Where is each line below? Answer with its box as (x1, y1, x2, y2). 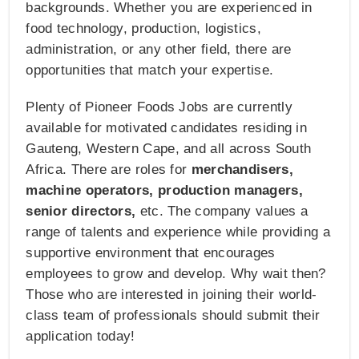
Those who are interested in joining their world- (26, 287, 317, 303)
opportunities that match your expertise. (26, 63, 274, 79)
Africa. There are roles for (26, 162, 192, 178)
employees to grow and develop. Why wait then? (26, 266, 326, 282)
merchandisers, (191, 162, 293, 178)
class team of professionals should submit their (26, 308, 321, 324)
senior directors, (26, 204, 136, 220)
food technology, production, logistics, (26, 21, 261, 37)
